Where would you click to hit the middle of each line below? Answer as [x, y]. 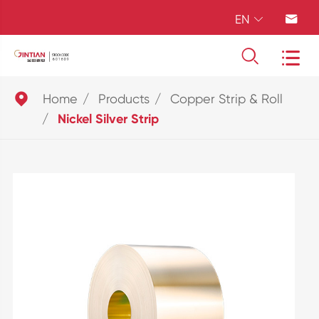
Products [124, 99]
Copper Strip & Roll [226, 99]
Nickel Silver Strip [108, 119]
